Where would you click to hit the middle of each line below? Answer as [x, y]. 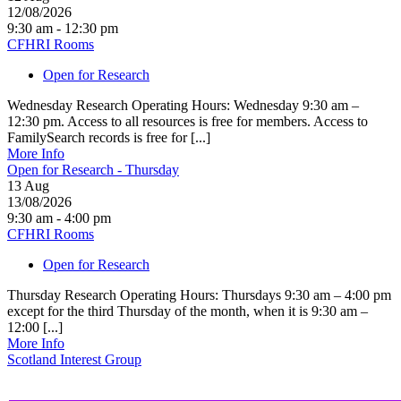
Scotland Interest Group [74, 359]
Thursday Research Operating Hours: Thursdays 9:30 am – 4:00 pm [199, 294]
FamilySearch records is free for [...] [109, 137]
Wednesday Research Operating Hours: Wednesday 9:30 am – [183, 105]
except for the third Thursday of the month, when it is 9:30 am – [188, 311]
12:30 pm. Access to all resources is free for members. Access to [188, 121]
